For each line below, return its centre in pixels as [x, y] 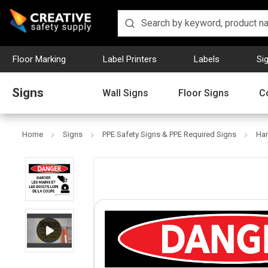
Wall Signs [125, 93]
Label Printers [130, 59]
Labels [207, 59]
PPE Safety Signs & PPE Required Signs [169, 134]
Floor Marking [39, 59]
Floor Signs [204, 93]
